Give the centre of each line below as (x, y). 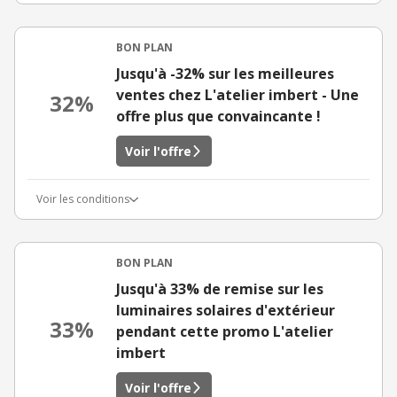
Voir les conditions (83, 199)
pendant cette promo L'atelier (225, 331)
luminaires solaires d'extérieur (226, 310)
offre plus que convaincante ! (218, 116)
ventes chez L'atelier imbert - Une (237, 95)
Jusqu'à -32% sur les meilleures (225, 74)
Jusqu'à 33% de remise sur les (220, 289)
